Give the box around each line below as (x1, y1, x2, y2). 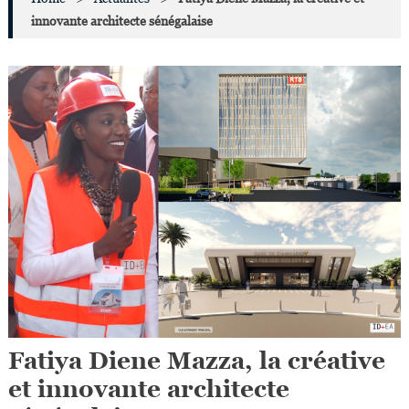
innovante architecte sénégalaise (30, 14, 213, 28)
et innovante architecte (7, 375, 289, 404)
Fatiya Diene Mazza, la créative (7, 347, 385, 375)
